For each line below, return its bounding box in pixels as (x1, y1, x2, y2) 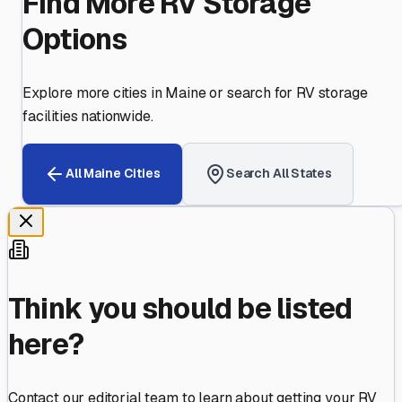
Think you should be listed (8, 290, 353, 328)
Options (22, 21, 127, 58)
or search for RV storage (205, 83, 368, 102)
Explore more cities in (22, 83, 166, 102)
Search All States (225, 165, 332, 182)
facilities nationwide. (22, 106, 153, 126)
